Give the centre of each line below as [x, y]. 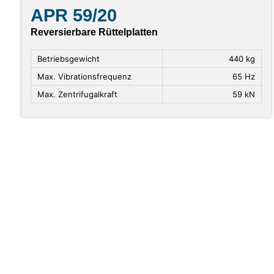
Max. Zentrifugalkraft [77, 94]
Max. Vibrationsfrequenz [84, 77]
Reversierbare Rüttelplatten [94, 32]
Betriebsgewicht [68, 59]
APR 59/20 [74, 16]
